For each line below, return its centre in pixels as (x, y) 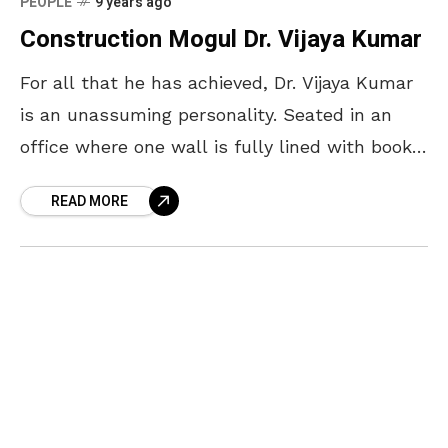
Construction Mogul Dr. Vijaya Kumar (221, 39)
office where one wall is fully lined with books (221, 146)
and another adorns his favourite (161, 178)
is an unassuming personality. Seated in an (206, 114)
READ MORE (89, 201)
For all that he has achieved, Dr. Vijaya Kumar (216, 82)
